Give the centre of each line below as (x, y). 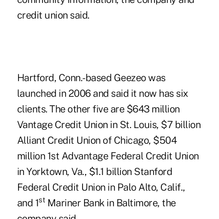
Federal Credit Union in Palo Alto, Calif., (101, 187)
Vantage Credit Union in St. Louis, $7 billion (109, 124)
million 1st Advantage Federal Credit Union (108, 156)
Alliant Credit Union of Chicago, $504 (97, 140)
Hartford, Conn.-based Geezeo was (91, 77)
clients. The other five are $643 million (98, 109)
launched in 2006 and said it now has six (102, 93)
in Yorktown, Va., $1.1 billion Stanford (95, 171)
